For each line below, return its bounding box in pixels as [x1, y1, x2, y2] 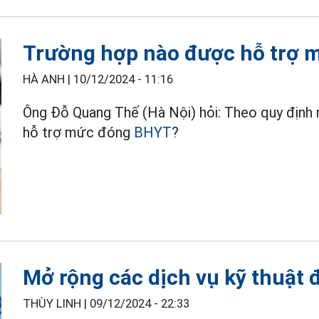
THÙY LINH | [23, 296, 90, 310]
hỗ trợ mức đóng [23, 123, 135, 141]
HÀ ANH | [23, 72, 74, 86]
